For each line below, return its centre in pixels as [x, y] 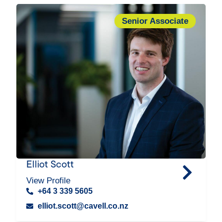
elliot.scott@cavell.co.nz [83, 206]
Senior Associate [155, 21]
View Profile [49, 181]
